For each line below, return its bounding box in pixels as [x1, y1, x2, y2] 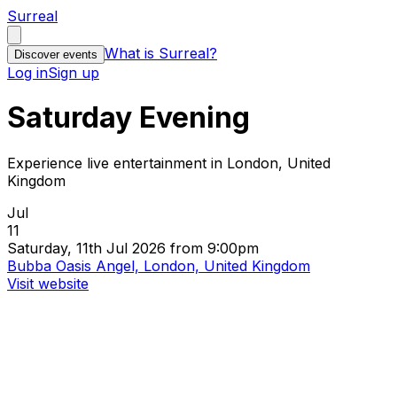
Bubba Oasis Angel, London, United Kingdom [7, 256, 310, 275]
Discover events [14, 48, 97, 61]
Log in [7, 64, 48, 82]
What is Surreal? [105, 44, 217, 62]
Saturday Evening [7, 100, 250, 136]
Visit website [7, 274, 89, 292]
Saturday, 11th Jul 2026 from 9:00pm [7, 238, 259, 257]
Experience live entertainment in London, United [7, 153, 331, 172]
